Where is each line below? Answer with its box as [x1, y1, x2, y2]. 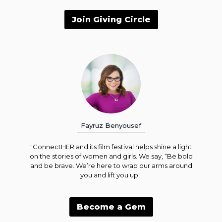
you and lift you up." [80, 171, 142, 179]
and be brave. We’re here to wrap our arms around [30, 162, 192, 170]
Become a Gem [76, 202, 146, 212]
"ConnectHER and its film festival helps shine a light [30, 143, 192, 151]
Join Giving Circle [71, 15, 151, 25]
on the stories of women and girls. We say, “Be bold [29, 152, 193, 161]
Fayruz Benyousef [81, 121, 141, 130]
